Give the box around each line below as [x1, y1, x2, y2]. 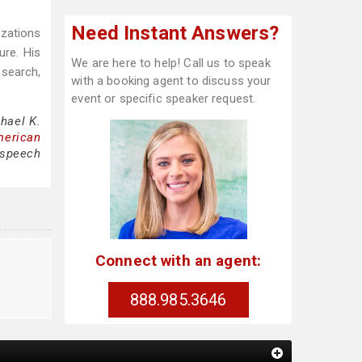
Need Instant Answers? [71, 22, 280, 44]
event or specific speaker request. [71, 91, 256, 106]
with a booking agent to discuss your [71, 74, 271, 88]
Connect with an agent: [95, 250, 262, 270]
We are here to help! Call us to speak [71, 56, 271, 70]
